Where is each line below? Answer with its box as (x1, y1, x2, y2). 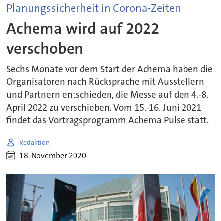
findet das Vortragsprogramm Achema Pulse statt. (6, 114, 209, 127)
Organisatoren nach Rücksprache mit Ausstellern (6, 76, 205, 88)
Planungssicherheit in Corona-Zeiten (6, 1, 182, 16)
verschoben (6, 38, 84, 59)
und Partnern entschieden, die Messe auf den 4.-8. (6, 89, 209, 101)
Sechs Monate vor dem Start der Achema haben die (6, 63, 213, 75)
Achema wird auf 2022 (6, 18, 160, 38)
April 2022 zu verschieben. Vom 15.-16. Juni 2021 (6, 102, 202, 114)
